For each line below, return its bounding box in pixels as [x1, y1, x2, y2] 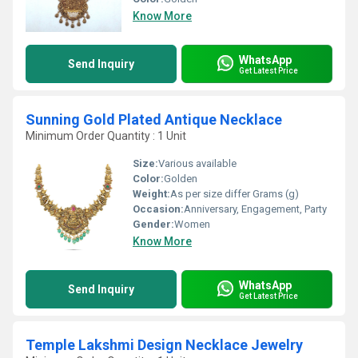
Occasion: [133, 203, 184, 215]
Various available [158, 157, 237, 169]
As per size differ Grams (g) [170, 188, 299, 200]
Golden [164, 173, 197, 185]
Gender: [133, 218, 174, 230]
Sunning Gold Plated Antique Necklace [26, 111, 282, 128]
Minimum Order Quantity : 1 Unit [26, 129, 186, 142]
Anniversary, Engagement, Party [184, 203, 327, 215]
